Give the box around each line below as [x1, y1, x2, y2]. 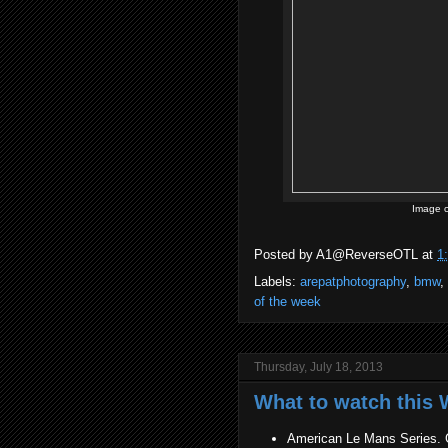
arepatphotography [300, 274, 406, 289]
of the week [254, 294, 321, 309]
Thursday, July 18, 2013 [254, 360, 383, 374]
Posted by [254, 247, 316, 263]
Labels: [254, 274, 300, 289]
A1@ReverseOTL [316, 247, 418, 263]
